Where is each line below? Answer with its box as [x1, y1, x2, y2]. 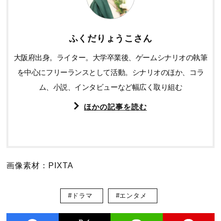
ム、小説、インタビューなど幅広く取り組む [38, 83, 183, 92]
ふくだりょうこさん [69, 34, 152, 44]
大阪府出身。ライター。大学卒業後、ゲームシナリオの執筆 [13, 53, 208, 62]
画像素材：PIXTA [6, 161, 74, 170]
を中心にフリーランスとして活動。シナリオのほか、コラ [17, 68, 204, 77]
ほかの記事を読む [84, 103, 147, 111]
